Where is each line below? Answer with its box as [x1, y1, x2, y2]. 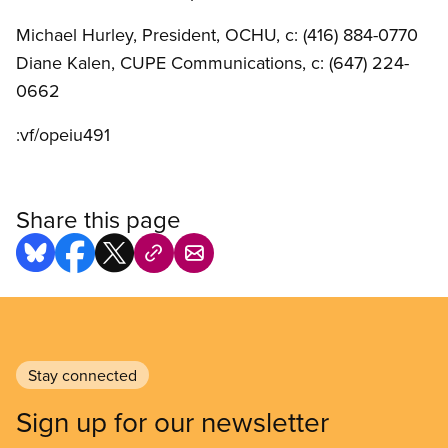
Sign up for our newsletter [16, 402, 329, 442]
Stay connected [28, 364, 137, 387]
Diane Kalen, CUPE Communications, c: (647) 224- [16, 50, 409, 76]
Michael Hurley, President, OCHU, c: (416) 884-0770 [16, 22, 418, 48]
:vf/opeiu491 [16, 122, 110, 148]
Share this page [16, 202, 181, 237]
